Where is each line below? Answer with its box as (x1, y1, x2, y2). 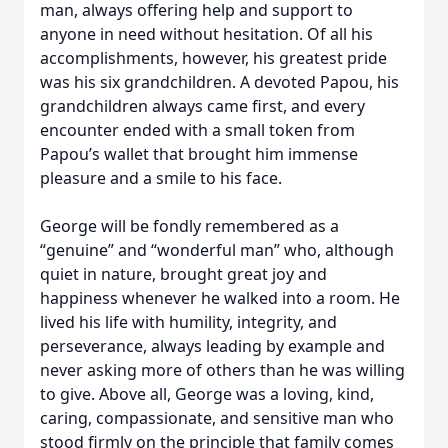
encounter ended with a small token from (40, 119, 355, 141)
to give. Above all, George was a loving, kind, (40, 383, 374, 405)
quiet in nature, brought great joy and (40, 263, 327, 285)
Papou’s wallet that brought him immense (40, 143, 358, 165)
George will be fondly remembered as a (40, 215, 339, 237)
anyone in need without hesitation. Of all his (40, 23, 373, 45)
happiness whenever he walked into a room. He (40, 287, 400, 309)
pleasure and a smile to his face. (40, 167, 282, 189)
